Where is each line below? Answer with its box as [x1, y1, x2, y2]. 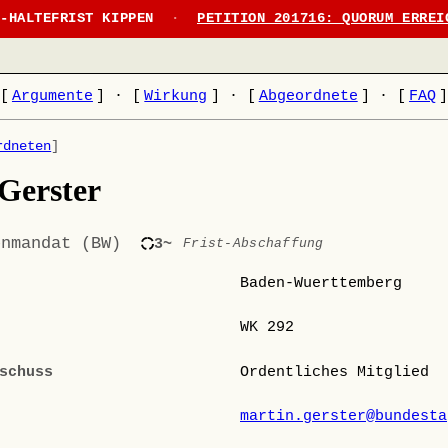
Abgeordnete [258, 87, 358, 106]
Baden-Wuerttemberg [240, 273, 402, 292]
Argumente [11, 87, 93, 106]
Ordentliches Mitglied [240, 362, 429, 381]
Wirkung [144, 87, 208, 106]
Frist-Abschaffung [183, 236, 324, 252]
